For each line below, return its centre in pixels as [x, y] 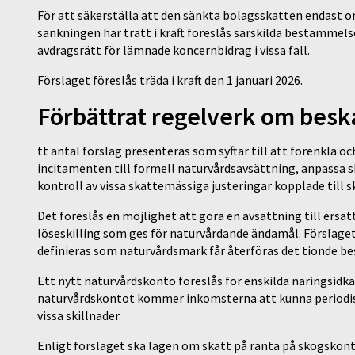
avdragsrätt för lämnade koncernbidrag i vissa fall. [175, 50]
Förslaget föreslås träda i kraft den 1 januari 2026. [171, 80]
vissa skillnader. [82, 316]
